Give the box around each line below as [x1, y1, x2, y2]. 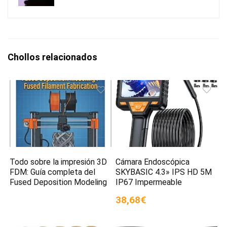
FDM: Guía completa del [10, 167, 96, 177]
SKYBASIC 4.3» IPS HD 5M [116, 167, 212, 177]
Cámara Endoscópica [116, 157, 190, 167]
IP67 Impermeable [116, 177, 182, 187]
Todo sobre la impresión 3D [10, 157, 107, 167]
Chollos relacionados [8, 52, 97, 63]
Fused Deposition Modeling [10, 177, 107, 187]
